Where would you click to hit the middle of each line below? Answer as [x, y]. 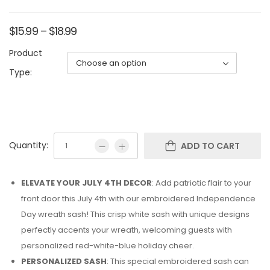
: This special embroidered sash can [178, 262]
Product [26, 53]
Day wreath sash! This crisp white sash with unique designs [135, 215]
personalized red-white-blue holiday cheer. [108, 246]
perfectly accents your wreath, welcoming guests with [127, 230]
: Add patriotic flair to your [202, 183]
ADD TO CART [210, 146]
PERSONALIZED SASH [64, 262]
